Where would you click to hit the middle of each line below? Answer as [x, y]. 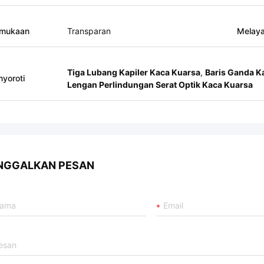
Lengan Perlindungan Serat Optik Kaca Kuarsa [160, 85]
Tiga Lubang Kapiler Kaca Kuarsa [134, 72]
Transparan [89, 31]
